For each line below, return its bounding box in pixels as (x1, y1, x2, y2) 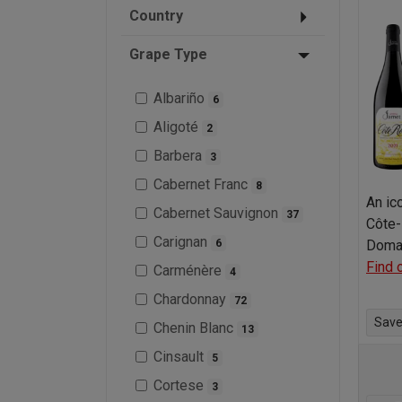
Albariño (153, 89, 208, 107)
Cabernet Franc (153, 175, 251, 193)
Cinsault (153, 347, 207, 365)
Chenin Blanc (153, 319, 237, 336)
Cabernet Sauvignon (153, 204, 282, 222)
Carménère (153, 261, 225, 279)
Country (129, 6, 183, 24)
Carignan (153, 232, 211, 250)
